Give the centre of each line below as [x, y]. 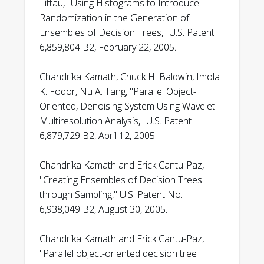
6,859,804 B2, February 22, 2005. [108, 47]
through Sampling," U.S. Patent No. [111, 194]
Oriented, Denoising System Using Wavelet [127, 106]
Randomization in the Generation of [114, 18]
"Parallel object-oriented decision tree [118, 253]
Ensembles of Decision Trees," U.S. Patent [127, 32]
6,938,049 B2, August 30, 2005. [103, 209]
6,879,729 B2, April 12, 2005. [98, 136]
